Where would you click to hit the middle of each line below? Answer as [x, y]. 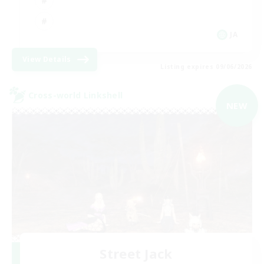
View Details [47, 60]
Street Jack [136, 253]
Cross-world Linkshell [76, 95]
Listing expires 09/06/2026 [206, 67]
